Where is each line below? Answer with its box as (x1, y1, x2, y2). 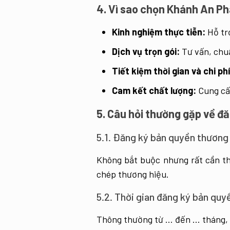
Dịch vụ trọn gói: (112, 46, 180, 57)
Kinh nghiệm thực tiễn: (112, 26, 205, 37)
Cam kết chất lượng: (112, 85, 196, 96)
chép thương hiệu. (97, 168, 169, 180)
